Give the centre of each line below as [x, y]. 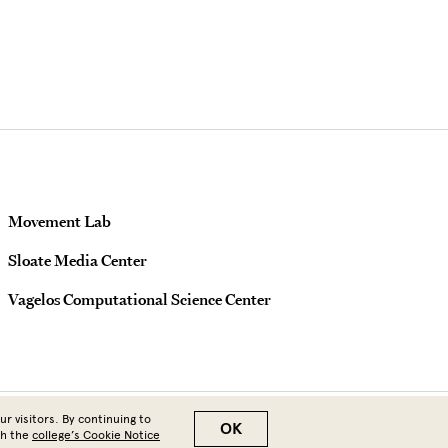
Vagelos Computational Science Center [139, 299]
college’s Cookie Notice [96, 435]
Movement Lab [59, 221]
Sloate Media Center [77, 260]
